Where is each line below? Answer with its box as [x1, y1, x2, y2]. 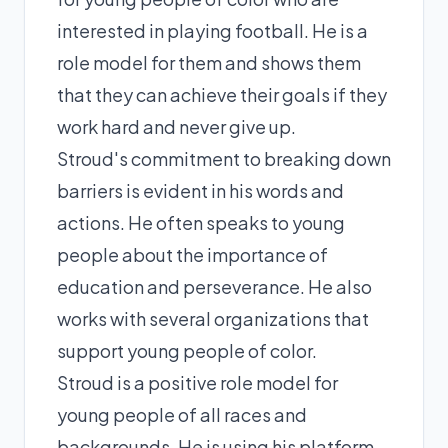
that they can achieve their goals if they [57, 82, 387, 106]
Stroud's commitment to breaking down [57, 146, 391, 170]
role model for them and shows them [57, 50, 361, 74]
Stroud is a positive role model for [57, 370, 338, 394]
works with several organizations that [57, 306, 369, 330]
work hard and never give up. [57, 114, 296, 138]
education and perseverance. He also [57, 274, 372, 298]
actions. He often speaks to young [57, 210, 345, 234]
